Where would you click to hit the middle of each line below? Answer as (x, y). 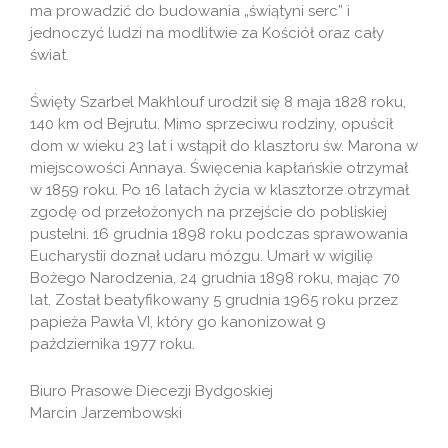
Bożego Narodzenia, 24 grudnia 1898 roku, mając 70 (215, 278)
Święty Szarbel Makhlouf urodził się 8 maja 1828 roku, (218, 102)
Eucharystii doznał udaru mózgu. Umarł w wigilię (201, 256)
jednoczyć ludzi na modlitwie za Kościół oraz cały (207, 33)
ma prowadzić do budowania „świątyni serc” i (190, 11)
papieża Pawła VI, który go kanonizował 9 (178, 322)
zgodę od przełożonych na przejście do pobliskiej (208, 212)
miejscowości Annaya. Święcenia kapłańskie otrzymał (219, 168)
